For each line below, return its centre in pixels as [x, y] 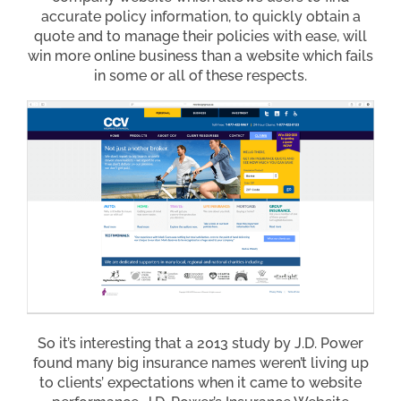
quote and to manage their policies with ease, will [200, 36]
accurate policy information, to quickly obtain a [200, 17]
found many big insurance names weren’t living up [200, 363]
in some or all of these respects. [200, 76]
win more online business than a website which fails [200, 56]
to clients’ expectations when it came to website [200, 382]
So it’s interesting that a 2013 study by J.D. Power [200, 343]
